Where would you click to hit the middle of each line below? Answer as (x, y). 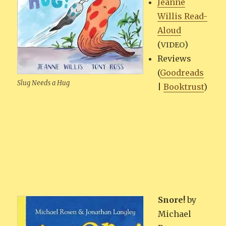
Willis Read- (183, 16)
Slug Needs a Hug (44, 83)
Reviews (175, 59)
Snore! (172, 200)
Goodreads (182, 73)
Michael (175, 214)
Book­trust (184, 87)
